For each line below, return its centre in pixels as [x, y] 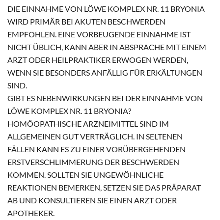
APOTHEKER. [31, 213]
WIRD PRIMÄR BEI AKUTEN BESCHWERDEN [86, 21]
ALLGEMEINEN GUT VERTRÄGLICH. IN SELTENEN [95, 136]
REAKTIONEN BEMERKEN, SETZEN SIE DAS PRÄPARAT [104, 187]
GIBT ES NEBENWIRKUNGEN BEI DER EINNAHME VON [105, 98]
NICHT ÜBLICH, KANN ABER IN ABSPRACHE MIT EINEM [107, 47]
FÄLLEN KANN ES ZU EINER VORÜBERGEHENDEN [96, 149]
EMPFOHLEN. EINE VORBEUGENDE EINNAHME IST [99, 34]
